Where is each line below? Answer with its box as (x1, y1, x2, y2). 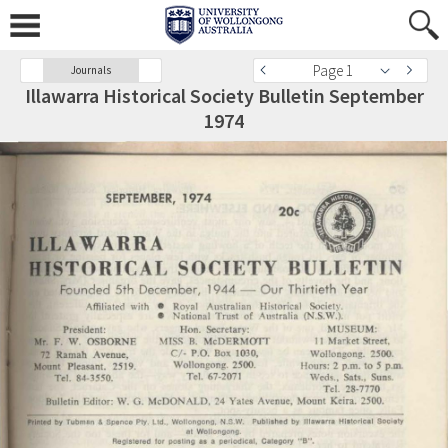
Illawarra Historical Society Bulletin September (24, 83, 424, 108)
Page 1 (313, 61, 353, 80)
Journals (71, 63, 111, 77)
